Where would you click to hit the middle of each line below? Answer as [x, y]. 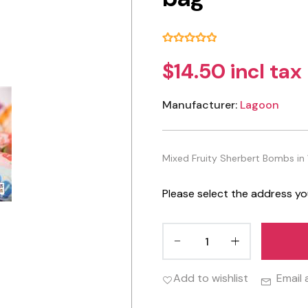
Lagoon [260, 105]
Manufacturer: [200, 105]
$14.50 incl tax [232, 71]
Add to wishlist [211, 278]
